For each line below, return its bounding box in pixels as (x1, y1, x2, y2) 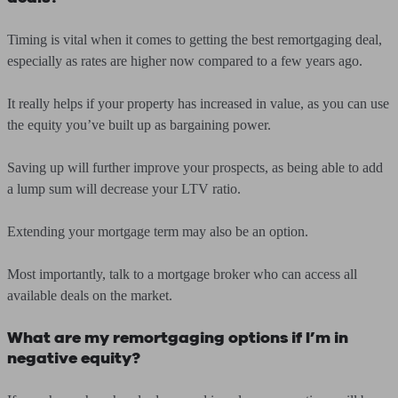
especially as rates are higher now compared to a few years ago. (7, 53, 362, 68)
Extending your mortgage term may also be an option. (7, 224, 308, 239)
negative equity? (7, 347, 140, 369)
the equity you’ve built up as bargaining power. (7, 117, 271, 132)
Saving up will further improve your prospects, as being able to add (7, 160, 383, 175)
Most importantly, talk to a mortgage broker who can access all (7, 267, 357, 282)
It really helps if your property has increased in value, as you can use (7, 96, 389, 111)
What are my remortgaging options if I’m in (7, 327, 348, 348)
